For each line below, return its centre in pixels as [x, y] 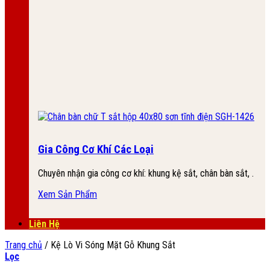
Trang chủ [24, 245]
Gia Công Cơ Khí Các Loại [96, 150]
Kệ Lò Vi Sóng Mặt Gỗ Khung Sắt [112, 245]
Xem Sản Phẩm [67, 194]
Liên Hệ [44, 224]
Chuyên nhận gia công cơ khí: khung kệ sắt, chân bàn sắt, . [146, 173]
